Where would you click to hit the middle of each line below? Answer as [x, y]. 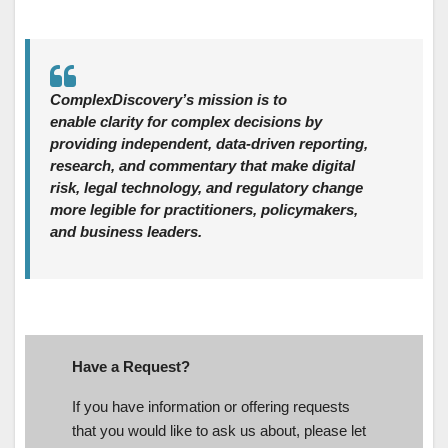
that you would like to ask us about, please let [219, 430]
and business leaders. [126, 231]
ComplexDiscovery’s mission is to [168, 99]
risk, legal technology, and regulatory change [206, 187]
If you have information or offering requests [211, 406]
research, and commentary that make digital [202, 165]
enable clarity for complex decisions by [186, 121]
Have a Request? [131, 366]
